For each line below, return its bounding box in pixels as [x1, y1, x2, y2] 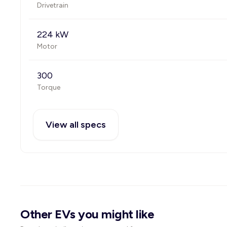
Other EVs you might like [20, 207, 155, 221]
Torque [37, 83, 60, 92]
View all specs [46, 119, 106, 130]
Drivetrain [37, 1, 68, 10]
